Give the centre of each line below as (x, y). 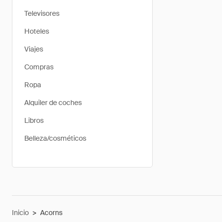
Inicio (20, 213)
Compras (39, 67)
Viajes (34, 49)
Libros (34, 120)
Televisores (42, 13)
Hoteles (37, 31)
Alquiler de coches (53, 103)
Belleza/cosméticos (55, 138)
